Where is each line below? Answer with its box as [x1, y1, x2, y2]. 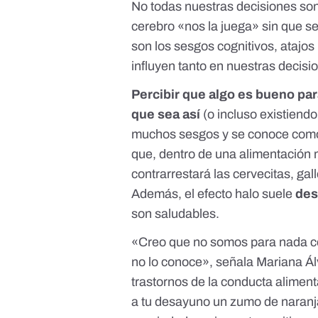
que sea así [131, 107, 201, 122]
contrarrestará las [131, 167, 234, 182]
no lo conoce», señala [131, 255, 257, 270]
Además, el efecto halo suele [131, 187, 296, 202]
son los [131, 39, 175, 54]
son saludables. [131, 207, 223, 221]
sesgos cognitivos [174, 39, 275, 54]
